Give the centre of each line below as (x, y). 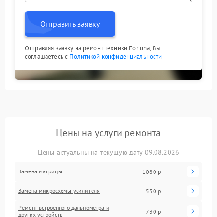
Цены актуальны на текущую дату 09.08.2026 (108, 152)
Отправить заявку (70, 24)
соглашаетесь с (47, 56)
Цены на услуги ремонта (108, 133)
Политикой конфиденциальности (116, 56)
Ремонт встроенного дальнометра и (64, 208)
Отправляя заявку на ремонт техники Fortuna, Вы (93, 48)
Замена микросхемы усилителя (59, 191)
